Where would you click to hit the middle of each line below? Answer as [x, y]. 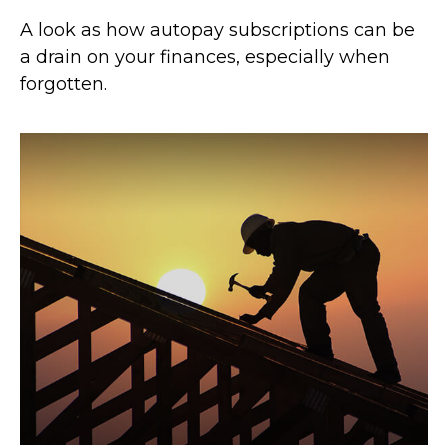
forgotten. [63, 83]
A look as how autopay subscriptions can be [217, 29]
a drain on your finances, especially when [205, 56]
